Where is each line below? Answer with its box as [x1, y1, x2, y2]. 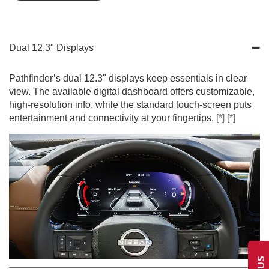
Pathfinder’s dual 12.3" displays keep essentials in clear [9, 73, 247, 83]
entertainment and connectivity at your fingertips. [9, 112, 216, 123]
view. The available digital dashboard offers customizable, [9, 86, 255, 97]
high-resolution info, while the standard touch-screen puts [9, 99, 252, 110]
